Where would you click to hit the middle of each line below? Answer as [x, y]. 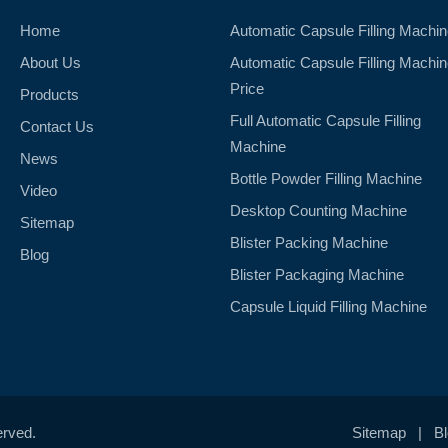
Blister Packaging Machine [317, 275]
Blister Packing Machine [309, 243]
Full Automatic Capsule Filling [326, 121]
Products [49, 95]
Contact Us [56, 127]
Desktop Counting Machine [319, 211]
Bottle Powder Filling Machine [326, 179]
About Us [50, 63]
